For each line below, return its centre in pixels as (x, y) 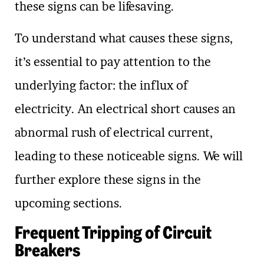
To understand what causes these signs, (124, 39)
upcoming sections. (69, 204)
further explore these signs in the (108, 180)
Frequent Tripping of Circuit (113, 232)
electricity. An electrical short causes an (125, 109)
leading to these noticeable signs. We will (129, 156)
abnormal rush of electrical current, (114, 133)
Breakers (48, 250)
